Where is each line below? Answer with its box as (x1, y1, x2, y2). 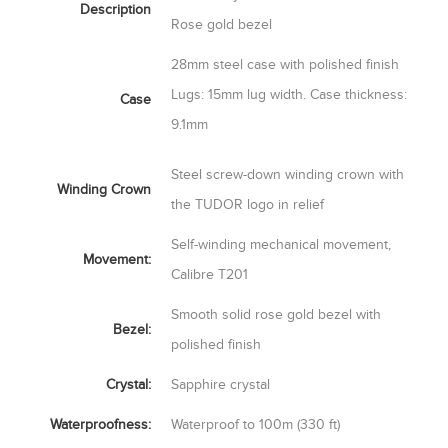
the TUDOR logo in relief (171, 195, 324, 213)
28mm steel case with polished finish (171, 55, 399, 73)
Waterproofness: (50, 415, 151, 433)
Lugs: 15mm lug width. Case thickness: (171, 85, 407, 103)
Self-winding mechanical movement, (171, 235, 391, 253)
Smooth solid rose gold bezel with (171, 305, 381, 323)
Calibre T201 (171, 265, 248, 283)
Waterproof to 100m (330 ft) (171, 415, 340, 433)
